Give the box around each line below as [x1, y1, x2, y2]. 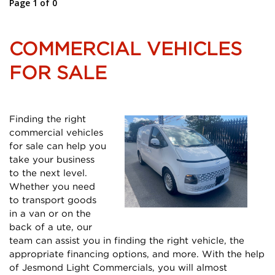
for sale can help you [9, 140, 106, 150]
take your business [9, 153, 95, 164]
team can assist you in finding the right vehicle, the [9, 234, 244, 245]
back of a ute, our [9, 221, 92, 231]
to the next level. [9, 167, 87, 177]
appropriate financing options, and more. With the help [9, 248, 265, 258]
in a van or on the [9, 207, 91, 218]
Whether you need [9, 180, 95, 191]
